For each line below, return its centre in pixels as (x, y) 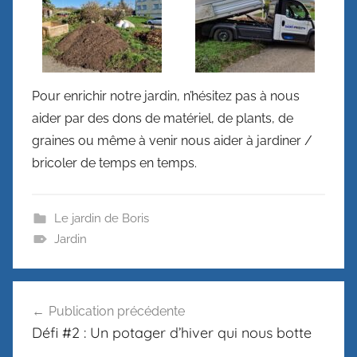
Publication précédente (117, 311)
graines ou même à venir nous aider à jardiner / (172, 140)
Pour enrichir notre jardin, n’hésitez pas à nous (166, 96)
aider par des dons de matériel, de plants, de (163, 118)
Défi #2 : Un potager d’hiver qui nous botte (172, 332)
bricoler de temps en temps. (114, 163)
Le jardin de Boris (101, 218)
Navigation (66, 294)
